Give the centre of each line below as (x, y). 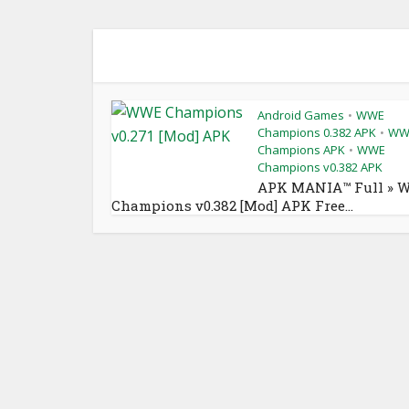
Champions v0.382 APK (320, 167)
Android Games (301, 115)
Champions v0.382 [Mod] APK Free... (232, 205)
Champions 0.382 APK (317, 132)
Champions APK (301, 150)
